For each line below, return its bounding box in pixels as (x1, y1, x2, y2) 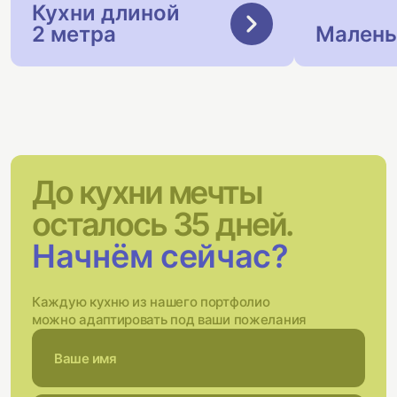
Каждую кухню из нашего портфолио (32, 293, 270, 310)
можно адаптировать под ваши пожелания (32, 311, 307, 328)
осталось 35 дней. (32, 205, 292, 244)
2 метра (32, 21, 116, 47)
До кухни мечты (32, 173, 262, 212)
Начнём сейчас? (32, 237, 289, 276)
